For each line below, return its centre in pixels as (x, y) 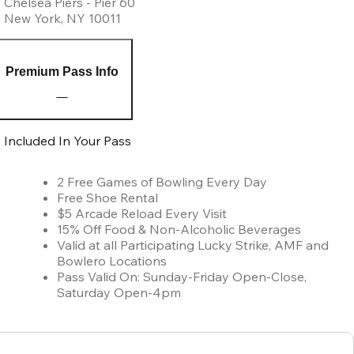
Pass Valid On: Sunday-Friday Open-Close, (182, 276)
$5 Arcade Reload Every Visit (142, 213)
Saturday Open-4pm (119, 292)
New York (33, 18)
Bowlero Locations (112, 260)
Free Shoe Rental (108, 197)
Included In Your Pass (68, 140)
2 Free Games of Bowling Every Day (162, 181)
